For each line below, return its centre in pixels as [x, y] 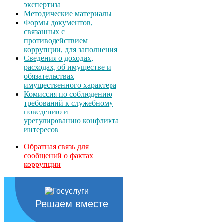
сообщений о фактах [58, 155]
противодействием [56, 40]
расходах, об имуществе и [67, 67]
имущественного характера [70, 85]
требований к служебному [68, 103]
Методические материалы [68, 13]
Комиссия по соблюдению [68, 94]
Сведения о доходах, [58, 58]
